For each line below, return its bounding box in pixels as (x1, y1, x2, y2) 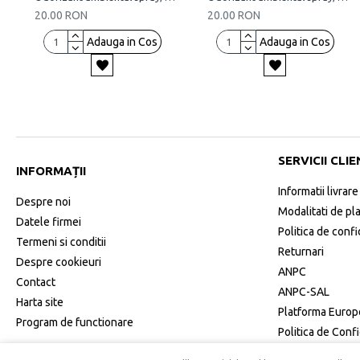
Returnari (278, 245, 324, 258)
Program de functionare (16, 315, 133, 329)
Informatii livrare (278, 185, 358, 198)
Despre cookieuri (16, 255, 101, 268)
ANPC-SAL (278, 285, 329, 298)
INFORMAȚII (16, 163, 86, 178)
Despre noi (16, 194, 71, 208)
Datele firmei (16, 215, 81, 228)
